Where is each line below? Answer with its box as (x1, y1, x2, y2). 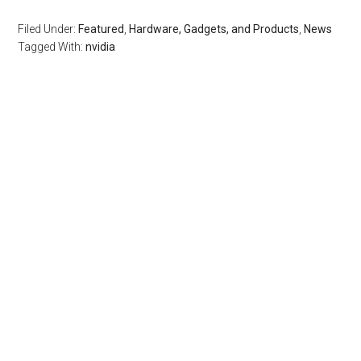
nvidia (85, 40, 116, 53)
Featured (78, 23, 125, 35)
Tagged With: (18, 40, 86, 53)
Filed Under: (18, 23, 79, 35)
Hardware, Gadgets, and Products (129, 23, 300, 35)
